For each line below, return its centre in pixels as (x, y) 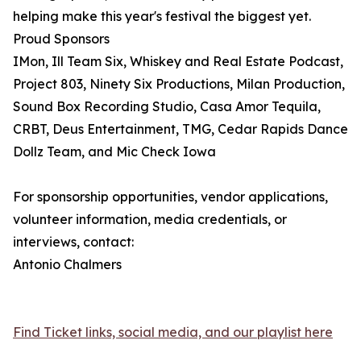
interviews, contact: (73, 242)
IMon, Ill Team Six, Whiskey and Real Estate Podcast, (178, 62)
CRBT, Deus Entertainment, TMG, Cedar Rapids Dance (180, 129)
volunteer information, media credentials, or (150, 220)
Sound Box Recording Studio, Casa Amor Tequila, (167, 107)
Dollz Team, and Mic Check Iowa (114, 152)
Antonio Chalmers (67, 265)
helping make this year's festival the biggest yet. (162, 17)
